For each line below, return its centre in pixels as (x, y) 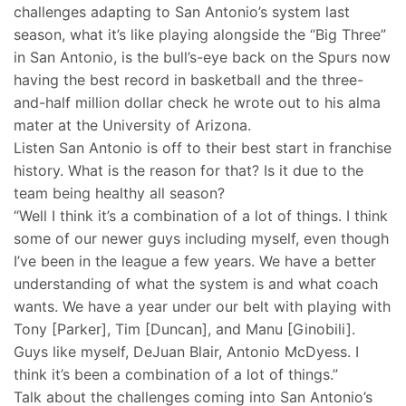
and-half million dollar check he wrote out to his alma (197, 103)
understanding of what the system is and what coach (196, 284)
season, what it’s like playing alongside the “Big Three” (200, 35)
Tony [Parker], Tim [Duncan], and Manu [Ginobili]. (184, 329)
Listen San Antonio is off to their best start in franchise (203, 148)
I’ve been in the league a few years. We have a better (195, 261)
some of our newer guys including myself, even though (201, 239)
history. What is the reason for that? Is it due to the (188, 171)
